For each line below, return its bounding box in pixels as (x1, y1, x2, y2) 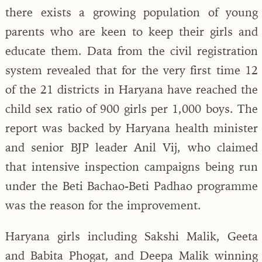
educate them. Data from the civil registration (5, 43, 258, 58)
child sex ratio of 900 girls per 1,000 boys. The (5, 101, 258, 116)
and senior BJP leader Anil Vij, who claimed (5, 139, 258, 154)
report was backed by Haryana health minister (5, 120, 258, 135)
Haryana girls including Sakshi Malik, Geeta (5, 228, 258, 243)
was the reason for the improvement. (5, 197, 201, 212)
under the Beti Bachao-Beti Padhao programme (5, 178, 258, 193)
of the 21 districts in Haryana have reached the (5, 81, 258, 96)
